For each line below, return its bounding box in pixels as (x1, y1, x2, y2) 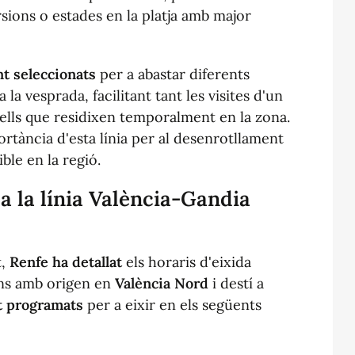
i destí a (208, 273, 264, 292)
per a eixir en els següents (83, 295, 261, 314)
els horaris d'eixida (122, 252, 251, 271)
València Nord (115, 273, 208, 292)
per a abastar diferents (96, 64, 250, 83)
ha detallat (52, 252, 122, 271)
